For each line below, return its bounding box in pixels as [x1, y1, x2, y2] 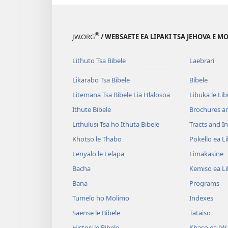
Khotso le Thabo [72, 134, 122, 144]
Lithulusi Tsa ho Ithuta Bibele [72, 119, 159, 129]
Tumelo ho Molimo [72, 193, 129, 203]
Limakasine [189, 149, 223, 158]
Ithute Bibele [72, 104, 111, 114]
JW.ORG [72, 32, 95, 41]
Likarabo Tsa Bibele [72, 75, 130, 84]
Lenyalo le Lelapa [72, 149, 124, 158]
